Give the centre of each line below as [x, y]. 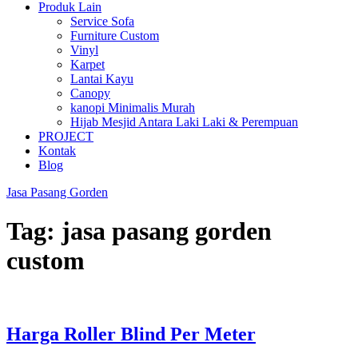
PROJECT [66, 136]
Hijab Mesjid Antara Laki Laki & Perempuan [184, 122]
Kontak [57, 151]
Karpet [88, 64]
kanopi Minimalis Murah [133, 107]
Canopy [90, 93]
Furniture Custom [115, 36]
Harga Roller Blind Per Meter [131, 334]
